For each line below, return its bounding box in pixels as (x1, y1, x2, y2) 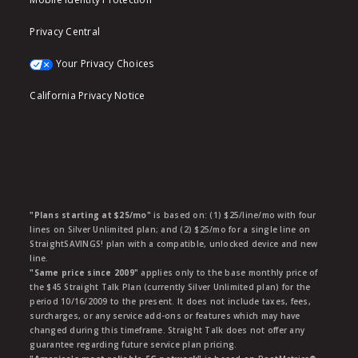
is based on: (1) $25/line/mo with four (150, 209, 316, 221)
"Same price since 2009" (30, 266, 139, 278)
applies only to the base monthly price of (138, 266, 318, 278)
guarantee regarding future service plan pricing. (30, 338, 237, 350)
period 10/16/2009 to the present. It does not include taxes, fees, (30, 295, 311, 307)
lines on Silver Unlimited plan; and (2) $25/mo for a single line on (30, 223, 311, 235)
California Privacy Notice (30, 88, 145, 102)
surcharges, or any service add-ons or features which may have (30, 309, 300, 321)
